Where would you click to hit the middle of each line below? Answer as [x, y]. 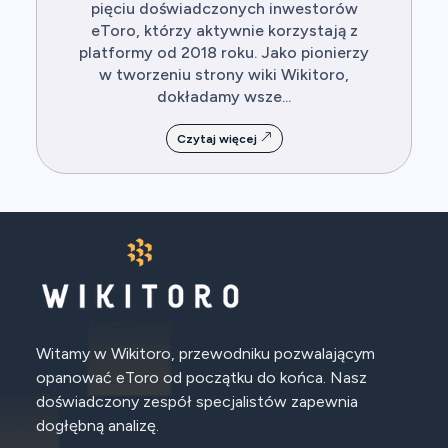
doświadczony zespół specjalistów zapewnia [197, 402]
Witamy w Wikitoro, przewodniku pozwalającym [205, 354]
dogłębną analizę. [97, 426]
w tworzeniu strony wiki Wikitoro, [224, 75]
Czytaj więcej [218, 139]
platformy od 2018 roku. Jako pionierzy [224, 53]
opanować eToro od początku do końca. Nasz [201, 378]
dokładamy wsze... [224, 97]
